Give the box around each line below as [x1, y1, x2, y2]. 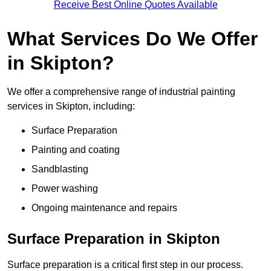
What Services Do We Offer [7, 27, 258, 50]
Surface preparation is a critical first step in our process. [7, 259, 243, 270]
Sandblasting [31, 163, 88, 174]
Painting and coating [31, 144, 120, 155]
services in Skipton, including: [7, 100, 135, 111]
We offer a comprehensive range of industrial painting [7, 86, 235, 97]
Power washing [31, 183, 98, 194]
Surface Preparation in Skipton [7, 230, 220, 247]
